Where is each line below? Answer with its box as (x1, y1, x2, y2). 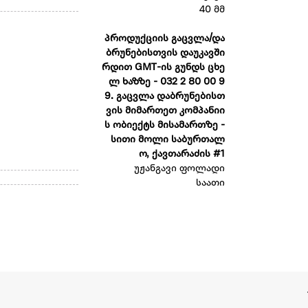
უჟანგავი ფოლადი (133, 164, 225, 175)
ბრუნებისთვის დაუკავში (105, 48, 225, 59)
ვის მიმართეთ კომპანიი (105, 106, 225, 117)
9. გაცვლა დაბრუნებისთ (104, 91, 225, 102)
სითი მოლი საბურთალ (110, 135, 225, 146)
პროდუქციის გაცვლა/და (104, 34, 225, 45)
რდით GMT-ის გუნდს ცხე (101, 63, 225, 74)
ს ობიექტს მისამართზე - (104, 120, 225, 131)
